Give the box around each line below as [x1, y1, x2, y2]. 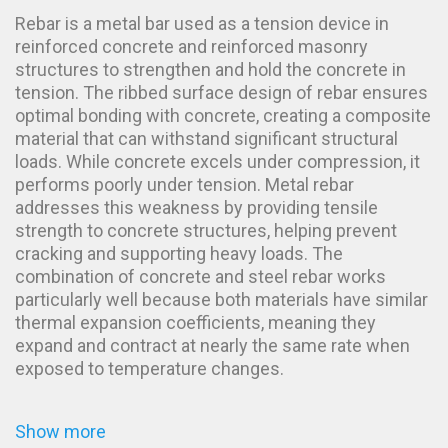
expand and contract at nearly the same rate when [15, 334, 410, 356]
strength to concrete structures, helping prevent [15, 219, 397, 241]
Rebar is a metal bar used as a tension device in [15, 12, 389, 34]
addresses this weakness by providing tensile [15, 196, 378, 218]
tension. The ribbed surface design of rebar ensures [15, 81, 428, 103]
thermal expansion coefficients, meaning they [15, 311, 376, 333]
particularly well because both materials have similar [15, 288, 428, 310]
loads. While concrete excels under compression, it [15, 150, 420, 172]
